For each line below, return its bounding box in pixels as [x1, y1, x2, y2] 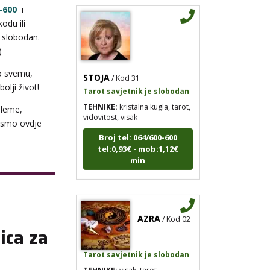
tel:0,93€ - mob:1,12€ [97, 130, 178, 142]
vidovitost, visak [83, 99, 138, 110]
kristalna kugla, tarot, [118, 89, 191, 99]
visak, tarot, [118, 252, 159, 263]
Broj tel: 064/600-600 [98, 119, 177, 130]
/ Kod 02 [162, 201, 191, 212]
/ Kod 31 [111, 60, 140, 71]
